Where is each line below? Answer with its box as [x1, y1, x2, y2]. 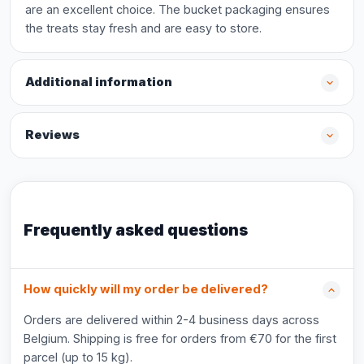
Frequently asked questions [24, 220, 248, 240]
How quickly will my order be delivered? [24, 282, 268, 297]
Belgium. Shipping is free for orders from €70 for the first [24, 331, 336, 345]
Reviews [25, 128, 80, 142]
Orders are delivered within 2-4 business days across [24, 313, 319, 327]
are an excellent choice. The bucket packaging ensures [25, 2, 330, 16]
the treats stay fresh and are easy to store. [25, 21, 262, 35]
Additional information [25, 75, 172, 89]
